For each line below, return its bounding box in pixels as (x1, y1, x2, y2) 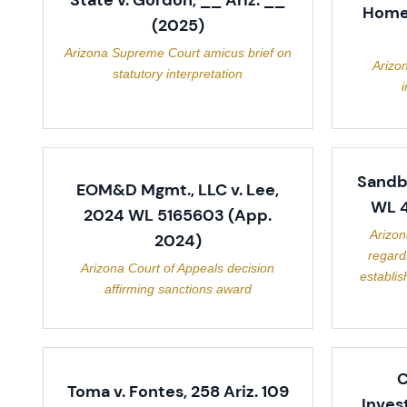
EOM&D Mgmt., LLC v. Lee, (76, 178, 280, 201)
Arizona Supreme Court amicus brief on (64, 45, 292, 60)
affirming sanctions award (104, 281, 252, 296)
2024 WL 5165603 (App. (84, 203, 273, 226)
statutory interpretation (113, 66, 243, 81)
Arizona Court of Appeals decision (81, 260, 275, 275)
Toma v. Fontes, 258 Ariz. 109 (66, 381, 289, 402)
